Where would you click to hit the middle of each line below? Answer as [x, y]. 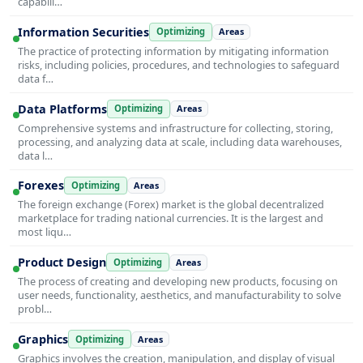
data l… [35, 155]
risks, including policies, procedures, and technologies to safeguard [179, 64]
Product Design [62, 263]
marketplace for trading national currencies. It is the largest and [171, 218]
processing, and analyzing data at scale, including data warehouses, [180, 141]
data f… [36, 78]
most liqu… [45, 232]
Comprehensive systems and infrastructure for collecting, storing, [175, 128]
